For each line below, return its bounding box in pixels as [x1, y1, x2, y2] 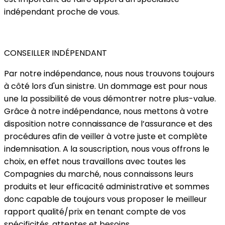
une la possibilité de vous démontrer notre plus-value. [4, 93, 216, 104]
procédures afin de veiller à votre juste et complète [4, 131, 207, 142]
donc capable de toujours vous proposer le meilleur [4, 193, 207, 205]
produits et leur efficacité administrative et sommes [4, 181, 209, 192]
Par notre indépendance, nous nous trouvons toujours [4, 68, 214, 79]
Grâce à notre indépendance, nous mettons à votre [4, 105, 208, 117]
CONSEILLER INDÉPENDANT [4, 47, 107, 59]
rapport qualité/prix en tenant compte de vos [4, 206, 186, 217]
